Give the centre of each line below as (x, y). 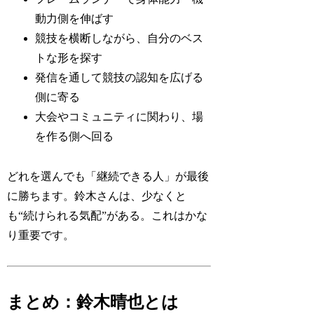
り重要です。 (41, 235)
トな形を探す (69, 58)
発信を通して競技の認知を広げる (120, 78)
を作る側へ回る (75, 137)
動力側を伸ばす (75, 19)
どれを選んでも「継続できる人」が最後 (108, 177)
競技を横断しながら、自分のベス (120, 39)
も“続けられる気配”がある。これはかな (108, 216)
